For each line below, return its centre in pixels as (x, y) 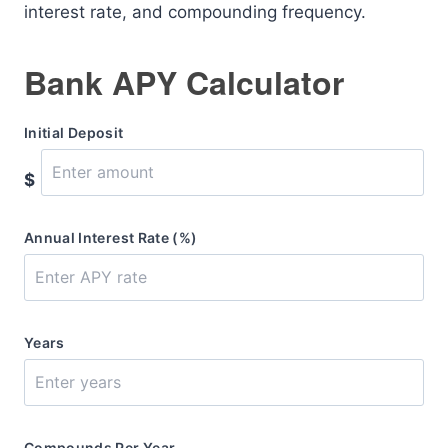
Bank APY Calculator (184, 82)
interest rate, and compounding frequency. (195, 12)
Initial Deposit (74, 132)
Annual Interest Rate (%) (111, 237)
